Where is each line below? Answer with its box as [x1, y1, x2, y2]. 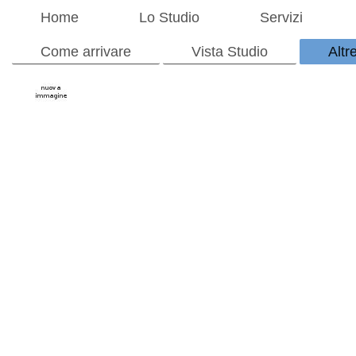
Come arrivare [41, 43, 132, 60]
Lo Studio [139, 9, 200, 25]
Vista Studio [192, 43, 269, 60]
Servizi [260, 9, 304, 25]
